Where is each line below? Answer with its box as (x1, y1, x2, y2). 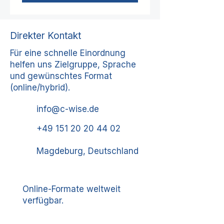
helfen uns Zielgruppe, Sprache (10, 59, 136, 69)
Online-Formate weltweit (22, 184, 120, 194)
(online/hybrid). (10, 82, 70, 92)
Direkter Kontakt (10, 30, 81, 41)
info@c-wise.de (36, 104, 99, 114)
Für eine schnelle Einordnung (10, 48, 125, 58)
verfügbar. (22, 195, 63, 205)
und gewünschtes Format (10, 71, 112, 81)
